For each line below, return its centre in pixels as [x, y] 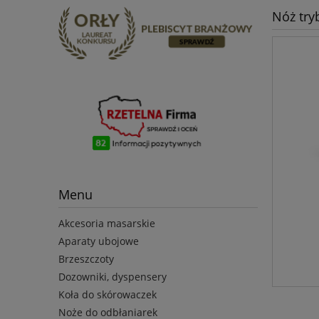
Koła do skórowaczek [108, 295]
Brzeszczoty [86, 259]
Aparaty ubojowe [99, 241]
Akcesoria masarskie [107, 224]
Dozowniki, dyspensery [113, 277]
